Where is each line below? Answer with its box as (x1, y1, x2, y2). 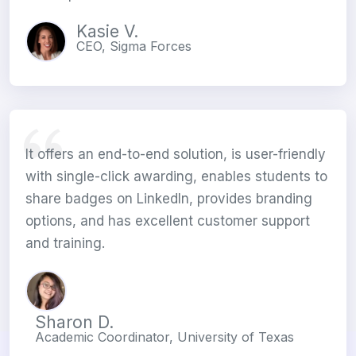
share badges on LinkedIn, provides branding (25, 191, 312, 207)
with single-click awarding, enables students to (25, 168, 327, 185)
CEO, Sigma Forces (76, 38, 192, 55)
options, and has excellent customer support (25, 213, 310, 230)
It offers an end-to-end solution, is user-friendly (25, 146, 326, 163)
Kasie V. (76, 21, 138, 42)
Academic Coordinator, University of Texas (35, 329, 294, 346)
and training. (25, 235, 105, 252)
